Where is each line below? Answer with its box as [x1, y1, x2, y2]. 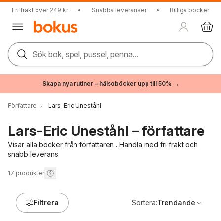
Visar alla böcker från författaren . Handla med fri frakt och [8, 140, 198, 148]
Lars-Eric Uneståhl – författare [8, 122, 205, 139]
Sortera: [132, 198, 157, 207]
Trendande [157, 198, 195, 207]
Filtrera [34, 198, 59, 207]
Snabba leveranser [91, 6, 147, 14]
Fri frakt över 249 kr [12, 6, 68, 14]
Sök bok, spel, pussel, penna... [32, 49, 139, 59]
